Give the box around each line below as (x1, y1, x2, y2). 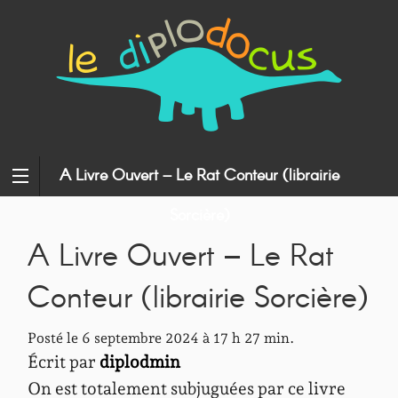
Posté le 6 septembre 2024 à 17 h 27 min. (28, 330, 294, 346)
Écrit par (28, 352, 99, 372)
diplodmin (99, 352, 180, 372)
